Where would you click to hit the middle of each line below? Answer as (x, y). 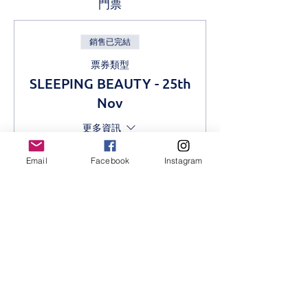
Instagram (183, 160)
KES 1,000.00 (110, 174)
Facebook (110, 160)
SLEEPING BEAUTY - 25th (110, 83)
